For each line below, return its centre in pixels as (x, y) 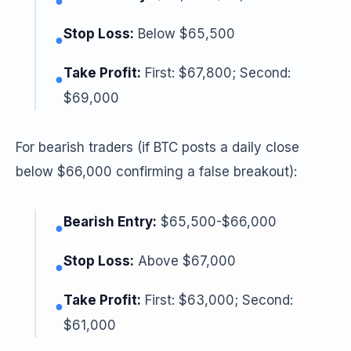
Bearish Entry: (110, 222)
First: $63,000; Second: (217, 300)
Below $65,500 (185, 34)
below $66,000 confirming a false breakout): (156, 172)
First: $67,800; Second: (216, 73)
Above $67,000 (185, 261)
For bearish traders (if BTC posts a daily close (157, 147)
